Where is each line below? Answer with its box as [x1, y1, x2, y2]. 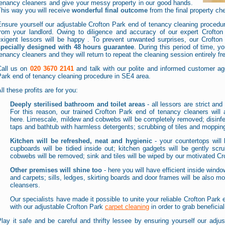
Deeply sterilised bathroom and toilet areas [10, 100, 145, 108]
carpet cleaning [105, 203, 149, 211]
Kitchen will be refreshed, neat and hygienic [10, 137, 152, 145]
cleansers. [10, 181, 40, 189]
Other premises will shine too [10, 166, 102, 174]
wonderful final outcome [72, 7, 148, 15]
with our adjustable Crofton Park [10, 203, 105, 211]
